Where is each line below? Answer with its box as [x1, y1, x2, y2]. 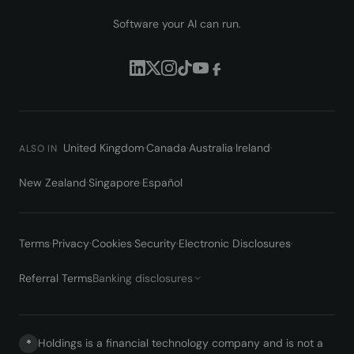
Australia [189, 141, 234, 155]
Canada [146, 141, 187, 155]
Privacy [52, 236, 89, 250]
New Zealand [19, 175, 86, 190]
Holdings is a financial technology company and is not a [38, 336, 323, 350]
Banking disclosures [92, 271, 193, 285]
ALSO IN [19, 142, 58, 155]
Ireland [235, 141, 271, 155]
